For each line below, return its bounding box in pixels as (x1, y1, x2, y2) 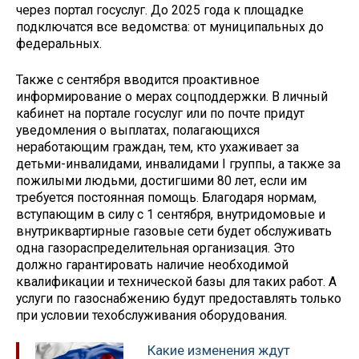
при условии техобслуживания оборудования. (16, 307, 287, 323)
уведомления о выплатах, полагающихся (16, 122, 260, 138)
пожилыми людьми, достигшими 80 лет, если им (16, 172, 307, 188)
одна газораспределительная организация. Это (16, 240, 295, 256)
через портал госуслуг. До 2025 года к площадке (16, 2, 304, 18)
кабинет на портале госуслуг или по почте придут (16, 105, 305, 121)
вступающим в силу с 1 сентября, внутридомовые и (16, 206, 325, 222)
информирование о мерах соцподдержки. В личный (16, 88, 328, 104)
